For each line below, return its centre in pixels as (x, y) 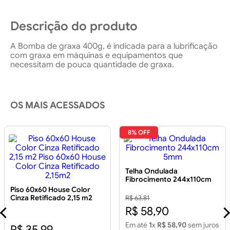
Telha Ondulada (151, 171)
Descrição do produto (74, 26)
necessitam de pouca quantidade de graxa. (92, 65)
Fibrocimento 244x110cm (168, 179)
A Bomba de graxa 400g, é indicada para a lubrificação (114, 46)
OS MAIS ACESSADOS (57, 106)
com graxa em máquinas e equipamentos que (97, 56)
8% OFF (139, 132)
